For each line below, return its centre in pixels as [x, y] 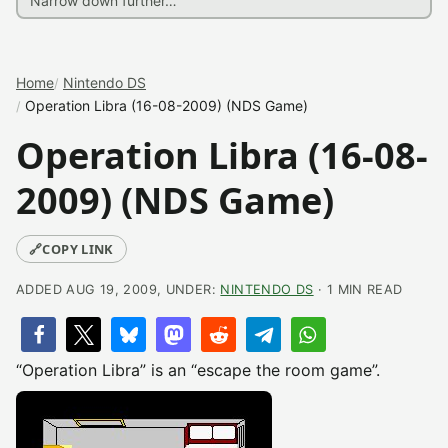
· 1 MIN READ [358, 289]
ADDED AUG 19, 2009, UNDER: [118, 289]
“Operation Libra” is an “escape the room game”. [198, 370]
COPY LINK [78, 249]
